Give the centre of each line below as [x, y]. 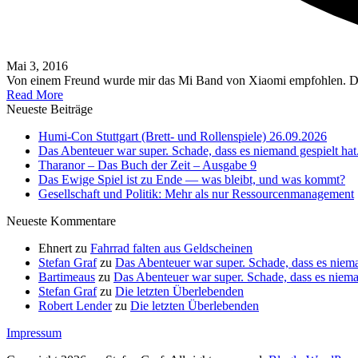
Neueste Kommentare [61, 221]
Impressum [34, 332]
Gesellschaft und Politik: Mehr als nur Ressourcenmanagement [196, 193]
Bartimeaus [67, 276]
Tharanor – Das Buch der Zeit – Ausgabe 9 [147, 165]
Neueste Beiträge [50, 109]
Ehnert [55, 248]
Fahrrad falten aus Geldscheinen [171, 248]
